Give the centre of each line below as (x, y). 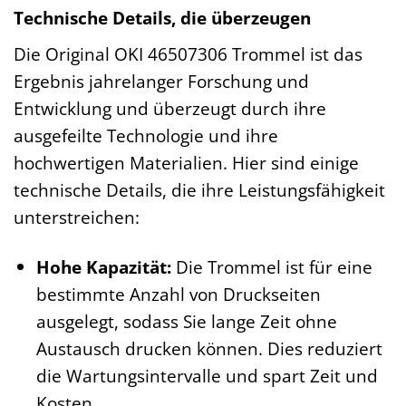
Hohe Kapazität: (103, 266)
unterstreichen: (77, 217)
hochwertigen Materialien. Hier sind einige (186, 163)
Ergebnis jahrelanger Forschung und (161, 81)
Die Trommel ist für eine (271, 266)
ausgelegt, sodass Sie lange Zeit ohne (186, 321)
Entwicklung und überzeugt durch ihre (170, 108)
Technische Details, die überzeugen (162, 18)
